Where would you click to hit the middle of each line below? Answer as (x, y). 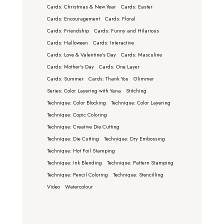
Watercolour (79, 186)
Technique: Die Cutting (73, 138)
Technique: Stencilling (138, 174)
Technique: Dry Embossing (134, 138)
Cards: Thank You (108, 78)
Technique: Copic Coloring (77, 114)
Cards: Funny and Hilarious (126, 30)
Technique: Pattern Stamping (140, 162)
